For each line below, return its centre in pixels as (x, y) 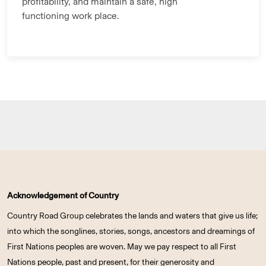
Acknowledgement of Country (63, 196)
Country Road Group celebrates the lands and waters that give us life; (132, 216)
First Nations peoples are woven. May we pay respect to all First (122, 247)
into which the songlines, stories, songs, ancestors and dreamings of (131, 232)
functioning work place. (72, 16)
